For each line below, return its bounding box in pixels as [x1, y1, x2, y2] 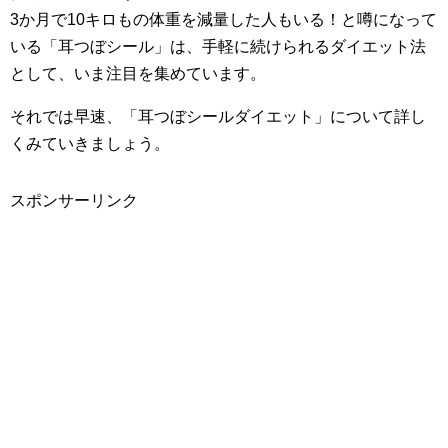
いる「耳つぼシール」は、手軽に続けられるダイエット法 [10, 37, 426, 55]
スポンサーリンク [10, 191, 138, 209]
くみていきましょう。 [10, 134, 170, 152]
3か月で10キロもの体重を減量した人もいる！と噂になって [10, 10, 437, 28]
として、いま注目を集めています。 [10, 64, 266, 82]
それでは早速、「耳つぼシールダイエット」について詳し [10, 107, 426, 125]
